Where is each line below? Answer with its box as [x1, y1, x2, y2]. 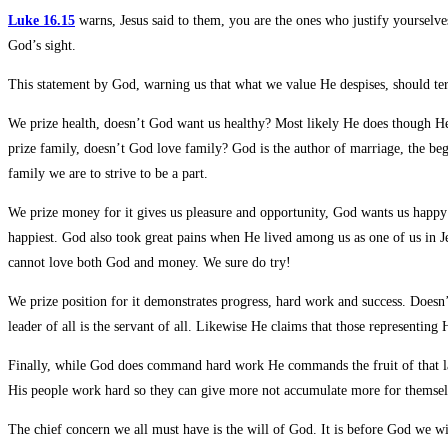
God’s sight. [8, 38, 76, 54]
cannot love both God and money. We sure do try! [8, 255, 291, 271]
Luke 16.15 [8, 13, 75, 29]
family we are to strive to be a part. [8, 166, 208, 182]
